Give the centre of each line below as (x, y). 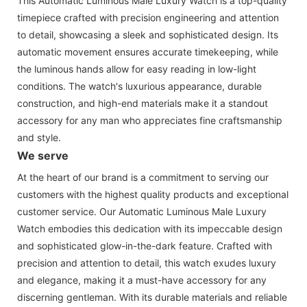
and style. (39, 137)
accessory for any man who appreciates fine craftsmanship (150, 120)
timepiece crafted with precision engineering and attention (148, 17)
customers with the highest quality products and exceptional (153, 194)
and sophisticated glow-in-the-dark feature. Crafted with (145, 245)
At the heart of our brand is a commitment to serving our (143, 177)
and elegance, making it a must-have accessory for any (142, 280)
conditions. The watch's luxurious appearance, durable (139, 86)
